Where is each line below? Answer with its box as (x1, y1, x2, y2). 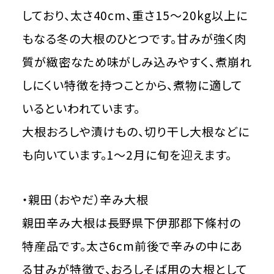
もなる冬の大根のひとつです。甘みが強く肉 (21, 29, 246, 47)
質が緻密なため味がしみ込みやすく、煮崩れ (21, 53, 252, 70)
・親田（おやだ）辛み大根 (21, 191, 149, 209)
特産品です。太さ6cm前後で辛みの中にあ (21, 237, 242, 255)
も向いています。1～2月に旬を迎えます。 (21, 146, 232, 163)
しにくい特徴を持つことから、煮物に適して (21, 76, 242, 94)
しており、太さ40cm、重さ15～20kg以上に (21, 6, 248, 24)
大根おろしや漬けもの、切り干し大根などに (21, 122, 250, 140)
